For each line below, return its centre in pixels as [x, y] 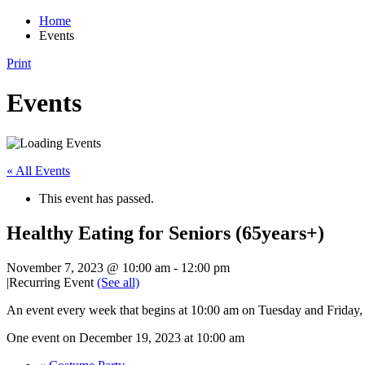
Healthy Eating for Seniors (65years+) [165, 233]
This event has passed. [97, 198]
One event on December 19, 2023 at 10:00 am [125, 337]
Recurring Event [53, 282]
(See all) [118, 282]
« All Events [38, 170]
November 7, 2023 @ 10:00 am [88, 267]
